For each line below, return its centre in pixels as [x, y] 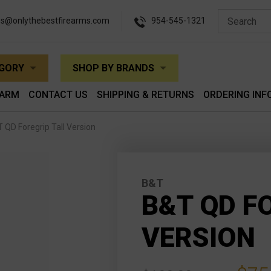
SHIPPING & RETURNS [145, 95]
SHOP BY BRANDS [113, 68]
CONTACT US [58, 95]
